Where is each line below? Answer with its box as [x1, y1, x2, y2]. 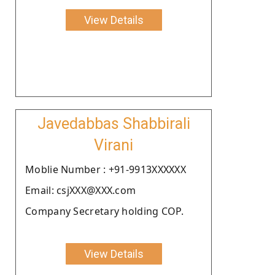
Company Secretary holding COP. [25, 204, 184, 218]
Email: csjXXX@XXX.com [25, 183, 136, 197]
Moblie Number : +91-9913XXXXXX [25, 162, 186, 176]
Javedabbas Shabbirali [37, 114, 190, 133]
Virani [94, 136, 133, 154]
